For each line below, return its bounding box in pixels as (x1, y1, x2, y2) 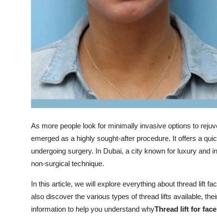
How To (7, 27, 36, 37)
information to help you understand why (31, 205, 155, 214)
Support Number (7, 51, 69, 61)
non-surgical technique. (31, 159, 104, 168)
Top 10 (7, 3, 32, 13)
